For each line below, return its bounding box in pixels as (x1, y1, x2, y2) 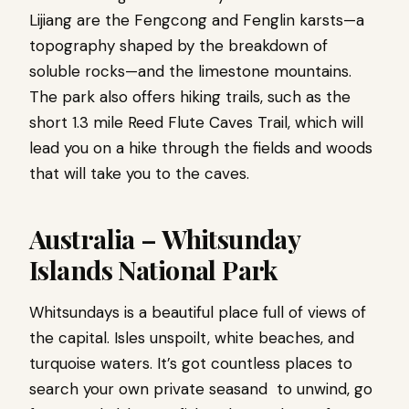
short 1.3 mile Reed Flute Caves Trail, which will (29, 111, 363, 132)
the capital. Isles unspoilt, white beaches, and (29, 327, 354, 348)
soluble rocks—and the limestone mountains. (29, 60, 351, 81)
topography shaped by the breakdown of (29, 35, 328, 56)
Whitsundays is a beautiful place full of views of (29, 301, 366, 322)
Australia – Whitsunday (29, 220, 300, 256)
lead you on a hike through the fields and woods (29, 137, 372, 158)
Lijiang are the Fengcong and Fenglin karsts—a (29, 9, 364, 30)
